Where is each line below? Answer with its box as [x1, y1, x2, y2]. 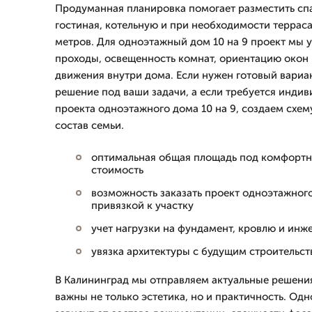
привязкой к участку [91, 199, 194, 212]
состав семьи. [55, 119, 124, 132]
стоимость [91, 164, 143, 176]
